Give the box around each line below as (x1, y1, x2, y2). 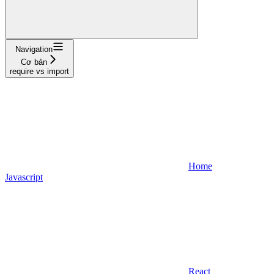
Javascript (5, 171, 43, 182)
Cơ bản (21, 57, 47, 67)
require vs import (10, 66, 69, 76)
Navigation (15, 44, 53, 54)
